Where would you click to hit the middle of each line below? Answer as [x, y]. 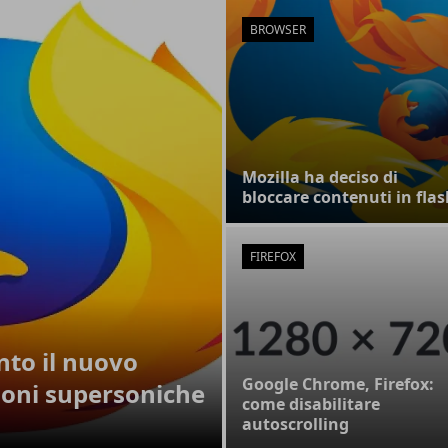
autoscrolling [295, 424]
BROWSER [278, 29]
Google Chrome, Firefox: [338, 384]
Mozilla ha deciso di [320, 177]
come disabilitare [311, 404]
